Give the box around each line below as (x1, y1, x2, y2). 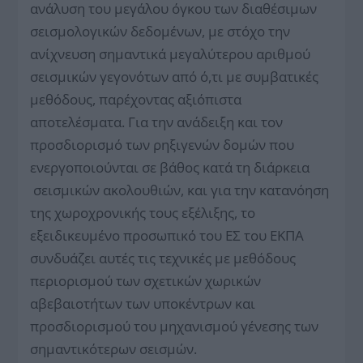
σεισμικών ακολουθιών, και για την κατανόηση (30, 180, 330, 199)
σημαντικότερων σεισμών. (30, 339, 198, 358)
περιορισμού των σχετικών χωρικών (30, 271, 262, 290)
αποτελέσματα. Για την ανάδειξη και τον (30, 112, 284, 131)
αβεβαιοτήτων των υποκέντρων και (30, 293, 256, 313)
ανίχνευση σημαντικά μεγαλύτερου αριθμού (30, 44, 311, 63)
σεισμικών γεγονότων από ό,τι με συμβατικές (30, 66, 319, 86)
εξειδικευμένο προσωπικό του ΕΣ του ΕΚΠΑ (30, 225, 305, 245)
